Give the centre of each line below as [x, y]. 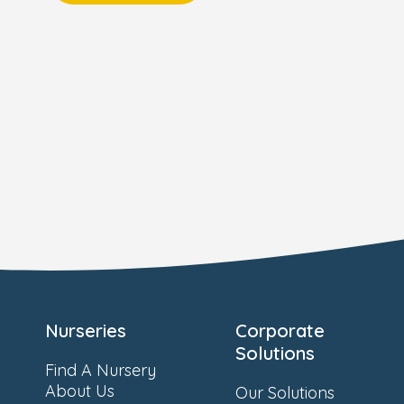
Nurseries [86, 331]
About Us [80, 391]
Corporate [280, 331]
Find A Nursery [101, 370]
